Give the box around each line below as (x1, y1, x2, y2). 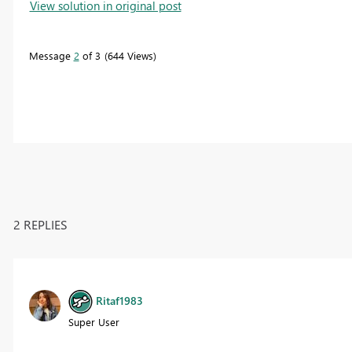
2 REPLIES (13, 215, 68, 233)
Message (28, 48, 74, 62)
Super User (68, 314, 119, 328)
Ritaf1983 (95, 292, 143, 308)
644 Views (107, 48, 153, 62)
